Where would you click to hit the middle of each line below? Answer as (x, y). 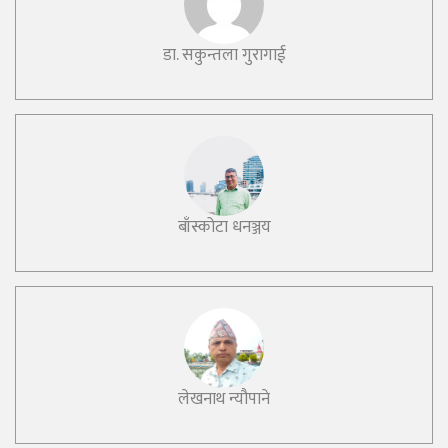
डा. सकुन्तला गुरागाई (224, 54)
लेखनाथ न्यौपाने (224, 398)
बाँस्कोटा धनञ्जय (224, 226)
